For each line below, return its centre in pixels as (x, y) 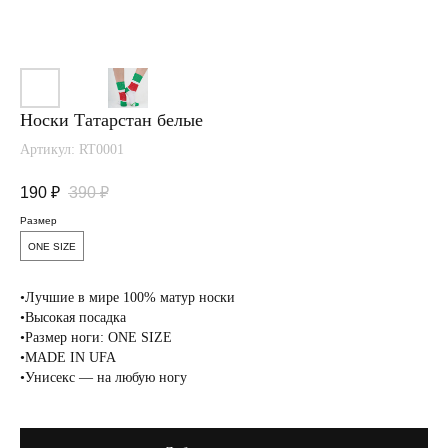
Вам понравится (86, 281)
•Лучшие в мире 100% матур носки (127, 297)
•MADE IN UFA (68, 357)
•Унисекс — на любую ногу (103, 377)
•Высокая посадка (73, 317)
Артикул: (49, 149)
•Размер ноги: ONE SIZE (96, 337)
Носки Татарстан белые (111, 120)
